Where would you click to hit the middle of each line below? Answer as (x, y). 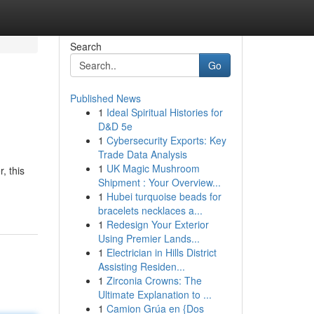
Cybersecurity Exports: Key (166, 140)
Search (86, 46)
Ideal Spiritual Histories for (164, 112)
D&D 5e (115, 126)
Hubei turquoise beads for (164, 196)
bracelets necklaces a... (150, 210)
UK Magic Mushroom (153, 168)
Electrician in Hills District (161, 252)
